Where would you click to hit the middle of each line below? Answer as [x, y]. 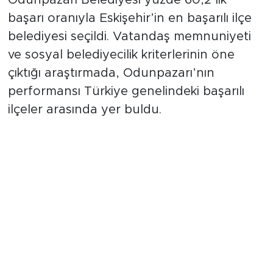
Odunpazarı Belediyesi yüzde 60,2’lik [117, 14]
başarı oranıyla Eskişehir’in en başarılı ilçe [129, 32]
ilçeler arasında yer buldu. [84, 123]
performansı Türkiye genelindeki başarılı [126, 105]
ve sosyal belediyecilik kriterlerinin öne [121, 69]
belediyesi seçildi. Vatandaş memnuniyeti [129, 50]
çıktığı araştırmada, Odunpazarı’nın [111, 87]
